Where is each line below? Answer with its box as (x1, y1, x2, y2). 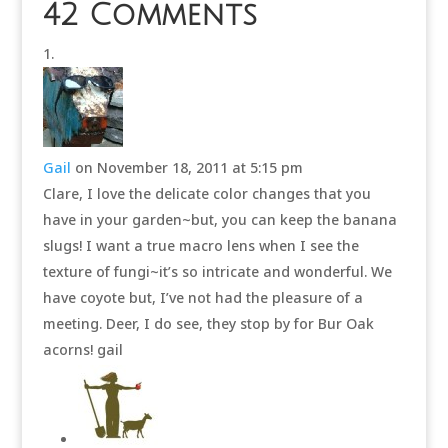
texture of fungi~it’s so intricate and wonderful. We (42, 262, 392, 281)
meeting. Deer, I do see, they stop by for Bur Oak (42, 314, 374, 333)
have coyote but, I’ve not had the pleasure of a (42, 288, 363, 307)
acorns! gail (42, 340, 123, 359)
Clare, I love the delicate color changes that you (42, 184, 371, 203)
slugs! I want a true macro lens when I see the (42, 236, 359, 255)
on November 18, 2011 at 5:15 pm (74, 158, 303, 177)
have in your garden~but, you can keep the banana (42, 210, 397, 229)
